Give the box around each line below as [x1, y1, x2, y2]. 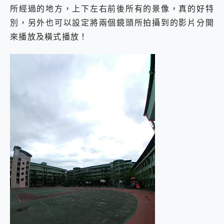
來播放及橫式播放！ [10, 31, 88, 42]
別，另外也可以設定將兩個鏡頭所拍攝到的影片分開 [10, 17, 214, 28]
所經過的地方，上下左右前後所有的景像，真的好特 [10, 3, 214, 14]
